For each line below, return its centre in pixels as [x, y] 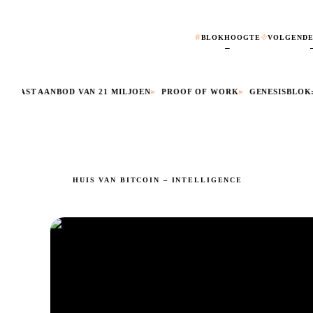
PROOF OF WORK [188, 92]
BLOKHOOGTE [231, 37]
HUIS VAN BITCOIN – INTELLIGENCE [158, 180]
